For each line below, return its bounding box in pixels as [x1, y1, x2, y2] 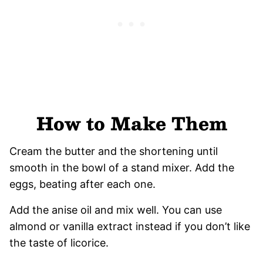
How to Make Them [36, 107, 227, 138]
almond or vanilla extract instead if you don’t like [9, 220, 250, 232]
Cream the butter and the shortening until [9, 144, 218, 157]
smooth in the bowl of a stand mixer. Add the [9, 161, 234, 174]
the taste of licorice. [9, 236, 109, 249]
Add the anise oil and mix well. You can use [9, 203, 222, 216]
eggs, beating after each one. [9, 177, 156, 190]
